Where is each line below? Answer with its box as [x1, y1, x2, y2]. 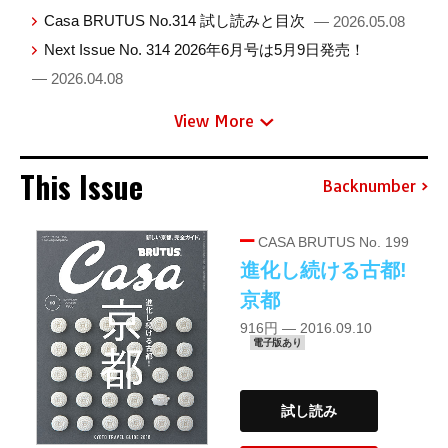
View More [174, 111, 254, 132]
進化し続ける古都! [240, 259, 407, 282]
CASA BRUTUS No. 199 [254, 234, 409, 251]
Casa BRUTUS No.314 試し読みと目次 [44, 11, 310, 29]
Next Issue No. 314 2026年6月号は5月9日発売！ [44, 40, 366, 58]
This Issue [20, 164, 143, 210]
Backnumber [322, 175, 416, 196]
